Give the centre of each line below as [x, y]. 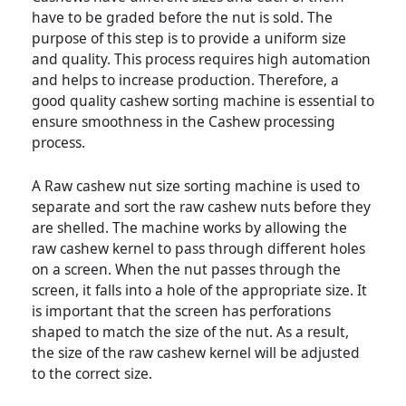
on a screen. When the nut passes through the [186, 270]
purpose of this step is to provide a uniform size [189, 39]
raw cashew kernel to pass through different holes [198, 249]
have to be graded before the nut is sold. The [182, 18]
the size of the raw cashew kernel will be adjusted [196, 353]
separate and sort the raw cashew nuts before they [201, 207]
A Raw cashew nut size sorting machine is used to [196, 186]
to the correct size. [92, 374]
